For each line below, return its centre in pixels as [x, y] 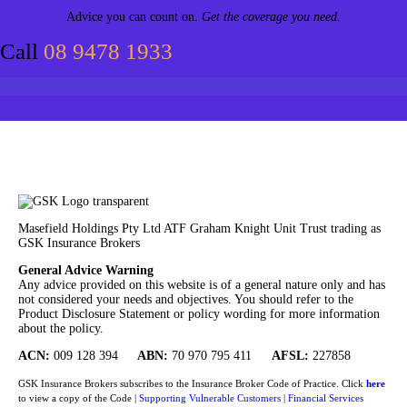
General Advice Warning [86, 270]
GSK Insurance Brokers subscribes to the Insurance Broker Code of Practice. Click [192, 383]
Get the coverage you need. [271, 16]
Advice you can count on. [134, 16]
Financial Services [326, 397]
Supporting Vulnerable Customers [210, 397]
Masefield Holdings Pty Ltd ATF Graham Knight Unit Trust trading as [199, 228]
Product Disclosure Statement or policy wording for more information [199, 313]
